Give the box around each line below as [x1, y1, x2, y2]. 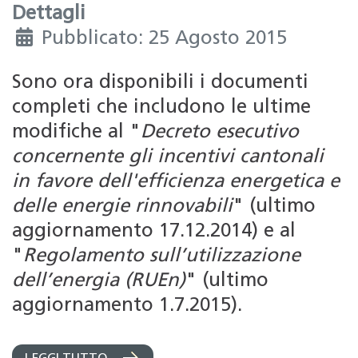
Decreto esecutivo [141, 122, 299, 142]
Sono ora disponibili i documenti [12, 73, 308, 93]
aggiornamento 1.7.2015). [12, 296, 242, 316]
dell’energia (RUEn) [12, 271, 185, 291]
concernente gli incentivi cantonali [12, 147, 324, 167]
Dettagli [12, 4, 86, 24]
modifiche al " [12, 122, 141, 142]
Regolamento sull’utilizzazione [23, 246, 300, 266]
